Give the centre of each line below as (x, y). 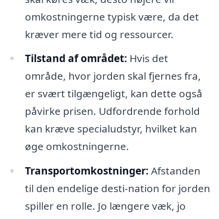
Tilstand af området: (76, 58)
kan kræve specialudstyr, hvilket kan (111, 129)
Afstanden (174, 171)
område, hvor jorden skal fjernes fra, (113, 76)
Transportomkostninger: (87, 171)
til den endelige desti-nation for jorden (117, 188)
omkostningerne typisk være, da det (112, 16)
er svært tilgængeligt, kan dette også (113, 94)
